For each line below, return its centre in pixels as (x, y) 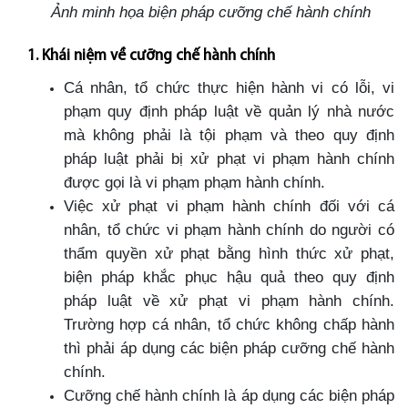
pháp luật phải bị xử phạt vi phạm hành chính (229, 158)
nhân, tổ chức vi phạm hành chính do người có (229, 229)
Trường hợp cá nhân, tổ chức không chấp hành (229, 324)
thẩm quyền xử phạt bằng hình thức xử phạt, (229, 253)
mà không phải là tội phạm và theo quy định (229, 134)
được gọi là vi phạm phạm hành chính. (194, 182)
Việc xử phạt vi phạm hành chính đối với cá (229, 205)
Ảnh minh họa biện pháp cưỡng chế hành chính (211, 11)
